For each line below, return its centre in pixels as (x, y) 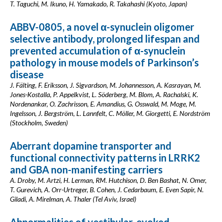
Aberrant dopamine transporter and (91, 146)
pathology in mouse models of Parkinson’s (104, 62)
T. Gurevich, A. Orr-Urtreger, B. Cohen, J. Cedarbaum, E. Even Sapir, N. (107, 190)
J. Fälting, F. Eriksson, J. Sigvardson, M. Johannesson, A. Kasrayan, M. (106, 85)
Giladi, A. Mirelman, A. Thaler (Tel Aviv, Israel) (73, 199)
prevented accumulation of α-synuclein (98, 51)
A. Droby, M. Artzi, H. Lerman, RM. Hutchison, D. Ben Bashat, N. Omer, (108, 180)
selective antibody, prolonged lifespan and (105, 39)
